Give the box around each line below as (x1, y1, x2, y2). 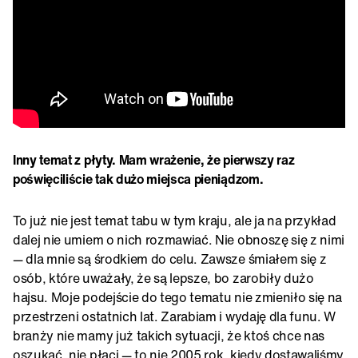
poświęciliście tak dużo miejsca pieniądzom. (13, 169, 264, 189)
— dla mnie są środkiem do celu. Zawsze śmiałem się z (13, 249, 327, 268)
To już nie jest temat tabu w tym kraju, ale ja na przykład (13, 210, 336, 230)
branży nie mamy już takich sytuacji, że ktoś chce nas (13, 325, 325, 345)
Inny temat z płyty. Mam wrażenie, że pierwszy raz (13, 149, 295, 169)
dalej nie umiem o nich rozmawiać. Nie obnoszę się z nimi (13, 229, 345, 249)
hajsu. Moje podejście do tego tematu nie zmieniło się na (13, 287, 343, 307)
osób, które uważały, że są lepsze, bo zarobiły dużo (13, 268, 314, 288)
